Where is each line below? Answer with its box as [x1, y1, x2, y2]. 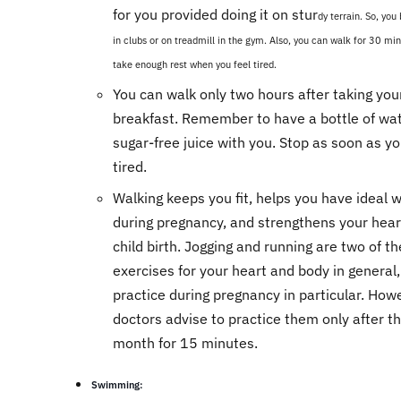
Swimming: [91, 379, 143, 391]
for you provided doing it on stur [113, 5, 318, 23]
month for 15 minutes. [113, 334, 258, 352]
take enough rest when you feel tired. [113, 58, 277, 71]
